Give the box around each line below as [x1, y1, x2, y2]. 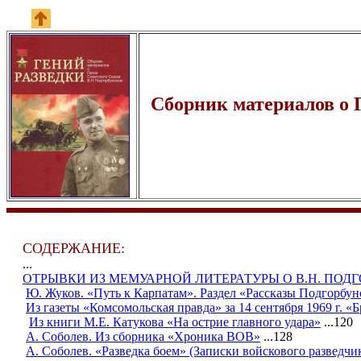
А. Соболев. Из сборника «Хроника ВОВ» [26, 330, 260, 343]
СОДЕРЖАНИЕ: [23, 240, 125, 256]
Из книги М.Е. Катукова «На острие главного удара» [29, 315, 321, 329]
